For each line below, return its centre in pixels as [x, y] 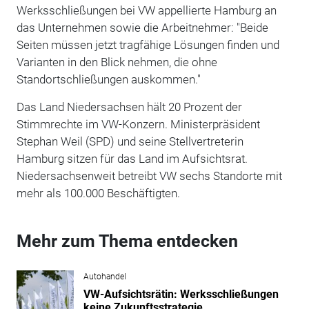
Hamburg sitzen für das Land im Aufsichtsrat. [132, 158]
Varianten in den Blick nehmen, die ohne [117, 62]
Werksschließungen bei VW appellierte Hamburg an [146, 10]
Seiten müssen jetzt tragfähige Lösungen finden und [148, 44]
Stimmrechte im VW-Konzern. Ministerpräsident [138, 124]
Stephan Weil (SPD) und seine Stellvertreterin [130, 141]
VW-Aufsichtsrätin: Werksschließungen [181, 294]
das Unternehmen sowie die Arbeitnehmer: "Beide [142, 27]
